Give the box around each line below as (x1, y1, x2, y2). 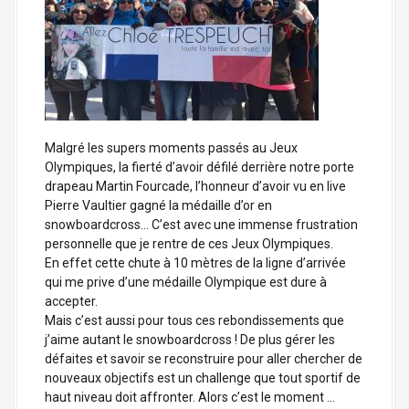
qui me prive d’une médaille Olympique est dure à (45, 275, 327, 289)
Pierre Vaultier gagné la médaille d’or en (45, 198, 272, 213)
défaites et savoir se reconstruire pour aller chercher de (45, 351, 362, 366)
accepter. (45, 294, 98, 309)
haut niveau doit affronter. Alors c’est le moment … (45, 390, 335, 404)
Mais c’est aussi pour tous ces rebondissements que (45, 313, 344, 328)
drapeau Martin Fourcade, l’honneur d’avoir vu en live (45, 179, 346, 194)
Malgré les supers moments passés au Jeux (45, 141, 298, 155)
